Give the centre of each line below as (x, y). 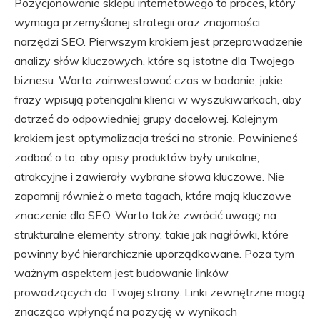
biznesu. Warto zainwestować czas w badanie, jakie (149, 80)
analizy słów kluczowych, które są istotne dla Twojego (154, 61)
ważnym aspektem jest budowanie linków (121, 273)
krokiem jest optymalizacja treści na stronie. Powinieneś (156, 138)
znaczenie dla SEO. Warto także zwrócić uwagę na (145, 215)
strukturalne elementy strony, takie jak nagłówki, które (151, 235)
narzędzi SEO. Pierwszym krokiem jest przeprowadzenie (159, 42)
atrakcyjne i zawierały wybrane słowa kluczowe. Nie (149, 177)
